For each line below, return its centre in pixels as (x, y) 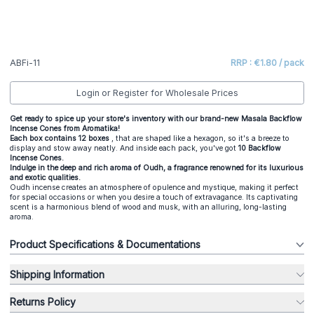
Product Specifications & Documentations (105, 244)
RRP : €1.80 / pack (267, 63)
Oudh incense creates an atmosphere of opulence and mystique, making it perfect (154, 187)
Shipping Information (79, 274)
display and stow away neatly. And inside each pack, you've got (124, 148)
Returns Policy (43, 302)
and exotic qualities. (46, 177)
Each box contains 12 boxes (61, 138)
